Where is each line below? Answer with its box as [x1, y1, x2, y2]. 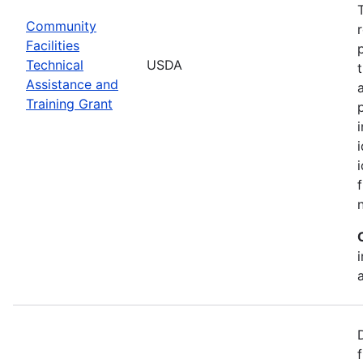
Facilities [26, 36, 79, 53]
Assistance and [26, 75, 118, 92]
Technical [26, 56, 83, 73]
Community [26, 17, 96, 34]
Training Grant [26, 95, 113, 112]
